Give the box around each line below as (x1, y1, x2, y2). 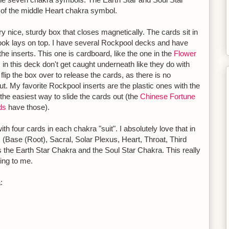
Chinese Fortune (140, 92, 195, 101)
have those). (6, 103, 50, 111)
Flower (174, 49, 196, 58)
